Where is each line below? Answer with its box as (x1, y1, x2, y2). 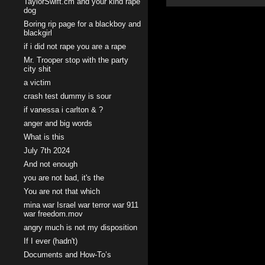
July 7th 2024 (24, 146, 70, 155)
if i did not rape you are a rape (24, 42, 126, 51)
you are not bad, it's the (24, 173, 104, 182)
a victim (24, 78, 51, 87)
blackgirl (24, 28, 52, 37)
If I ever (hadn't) (24, 237, 77, 245)
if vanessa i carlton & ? (24, 105, 103, 114)
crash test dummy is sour (24, 92, 111, 101)
